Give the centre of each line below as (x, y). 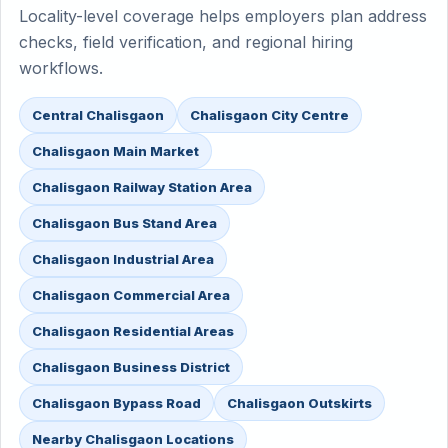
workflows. (61, 68)
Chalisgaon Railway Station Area (142, 187)
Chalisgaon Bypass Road (116, 403)
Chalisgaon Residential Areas (133, 331)
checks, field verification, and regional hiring (186, 42)
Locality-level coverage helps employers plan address (223, 16)
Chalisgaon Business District (131, 367)
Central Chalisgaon (98, 115)
